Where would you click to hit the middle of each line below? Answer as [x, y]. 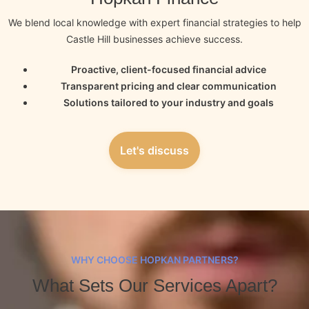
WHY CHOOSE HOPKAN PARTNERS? [154, 260]
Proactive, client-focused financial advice [168, 70]
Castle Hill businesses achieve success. [154, 39]
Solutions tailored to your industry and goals [168, 103]
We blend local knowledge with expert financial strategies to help [154, 23]
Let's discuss [154, 151]
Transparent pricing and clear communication [168, 86]
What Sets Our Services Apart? [154, 286]
